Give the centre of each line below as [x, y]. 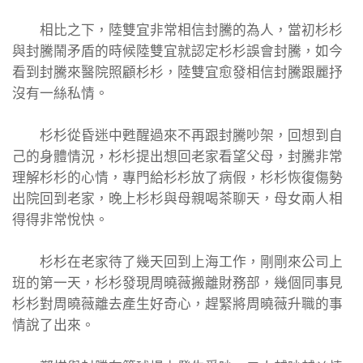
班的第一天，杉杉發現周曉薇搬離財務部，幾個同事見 [177, 283]
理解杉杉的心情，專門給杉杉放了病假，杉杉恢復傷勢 [177, 178]
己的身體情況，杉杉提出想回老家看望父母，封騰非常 [177, 157]
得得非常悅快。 [60, 220]
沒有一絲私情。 [60, 94]
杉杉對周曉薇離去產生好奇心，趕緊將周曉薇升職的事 [177, 304]
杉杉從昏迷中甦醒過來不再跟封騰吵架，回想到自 [177, 136]
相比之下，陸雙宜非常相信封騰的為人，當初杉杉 [177, 30]
